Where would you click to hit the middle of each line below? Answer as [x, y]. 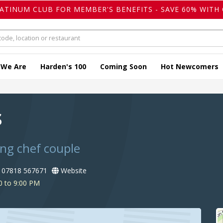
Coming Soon [123, 67]
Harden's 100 [63, 67]
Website [72, 171]
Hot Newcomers [190, 67]
